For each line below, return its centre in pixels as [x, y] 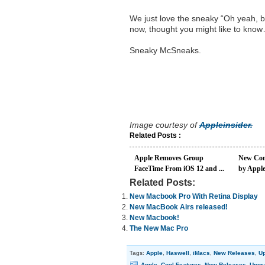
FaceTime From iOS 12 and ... [179, 169]
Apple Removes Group [169, 158]
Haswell [178, 253]
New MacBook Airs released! [179, 207]
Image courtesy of [164, 125]
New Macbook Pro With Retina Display [194, 196]
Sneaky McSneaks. [165, 50]
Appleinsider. [226, 125]
